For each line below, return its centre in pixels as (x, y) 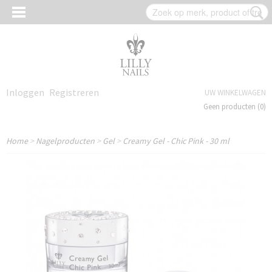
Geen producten (230, 107)
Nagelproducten (65, 141)
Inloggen (25, 92)
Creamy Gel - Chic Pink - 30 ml (176, 141)
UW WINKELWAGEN (235, 93)
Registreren (74, 92)
